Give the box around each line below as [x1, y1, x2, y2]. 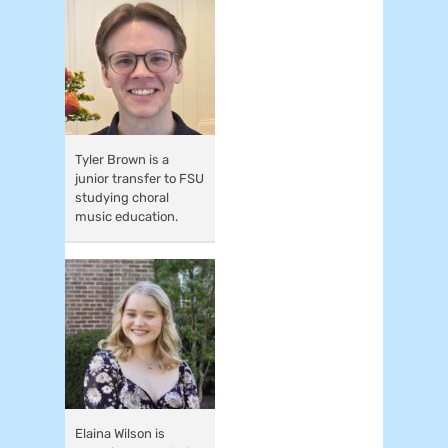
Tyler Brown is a [75, 151, 169, 167]
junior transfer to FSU [75, 170, 204, 186]
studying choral [75, 189, 169, 205]
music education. [75, 208, 178, 224]
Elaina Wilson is [75, 425, 165, 441]
